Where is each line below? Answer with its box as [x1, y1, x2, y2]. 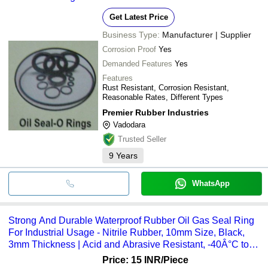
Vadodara [113, 120, 145, 129]
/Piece [161, 254, 188, 265]
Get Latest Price [109, 12, 168, 22]
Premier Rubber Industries [102, 107, 209, 117]
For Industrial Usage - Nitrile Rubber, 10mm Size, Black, [8, 227, 245, 237]
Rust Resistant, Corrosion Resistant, [102, 83, 229, 92]
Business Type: [102, 29, 160, 39]
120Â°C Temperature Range [8, 251, 129, 261]
